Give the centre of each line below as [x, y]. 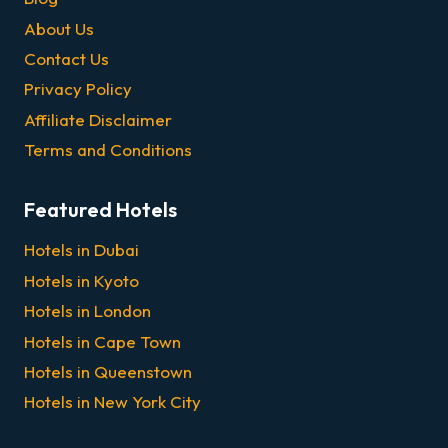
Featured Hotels [100, 209]
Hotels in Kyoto [81, 280]
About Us [59, 28]
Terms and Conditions [108, 150]
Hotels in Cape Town [102, 341]
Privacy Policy [78, 89]
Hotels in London [87, 311]
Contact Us [66, 58]
